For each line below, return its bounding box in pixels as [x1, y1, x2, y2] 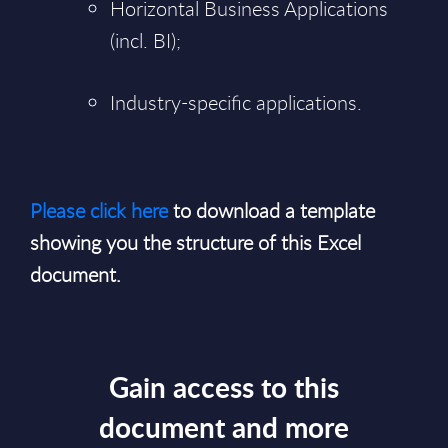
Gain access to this [109, 367, 339, 407]
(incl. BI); [110, 27, 181, 54]
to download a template [168, 197, 375, 224]
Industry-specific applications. [110, 89, 362, 116]
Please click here [30, 197, 168, 224]
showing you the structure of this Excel [30, 229, 361, 256]
